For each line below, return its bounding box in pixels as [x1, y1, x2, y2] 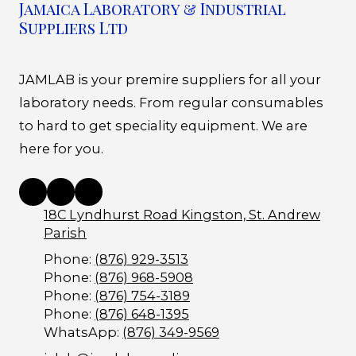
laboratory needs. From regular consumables [19, 95, 323, 111]
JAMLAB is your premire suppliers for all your [19, 72, 321, 88]
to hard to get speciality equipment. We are [19, 118, 308, 134]
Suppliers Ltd [19, 17, 128, 39]
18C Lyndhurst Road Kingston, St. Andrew [44, 207, 320, 223]
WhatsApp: [44, 324, 122, 341]
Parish [44, 225, 87, 242]
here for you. [19, 141, 103, 157]
